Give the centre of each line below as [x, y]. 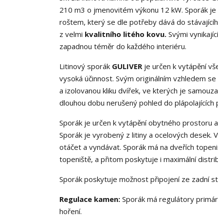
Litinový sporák [86, 66]
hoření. [71, 211]
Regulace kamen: [90, 199]
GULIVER [127, 66]
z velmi [72, 34]
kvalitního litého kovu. [126, 34]
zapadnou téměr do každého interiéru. [123, 46]
